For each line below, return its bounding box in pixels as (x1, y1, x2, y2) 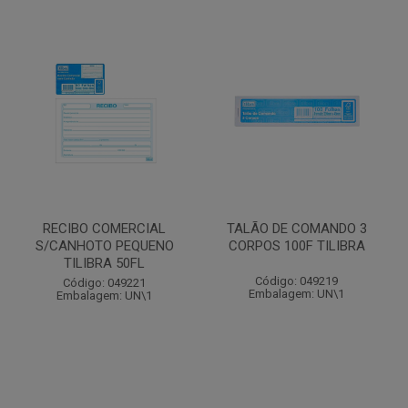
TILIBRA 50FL (64, 255, 145, 271)
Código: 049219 (255, 274, 338, 288)
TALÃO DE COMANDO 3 (226, 220, 367, 237)
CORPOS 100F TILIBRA (228, 238, 365, 254)
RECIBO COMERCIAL (43, 220, 166, 237)
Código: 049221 (63, 276, 146, 290)
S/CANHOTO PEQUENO (35, 238, 174, 254)
